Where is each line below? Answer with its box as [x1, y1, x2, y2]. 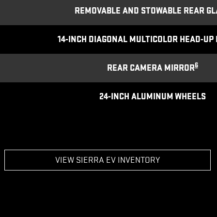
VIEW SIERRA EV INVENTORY [55, 154, 160, 166]
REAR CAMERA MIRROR [107, 62, 195, 73]
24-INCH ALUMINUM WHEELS [99, 91, 206, 102]
